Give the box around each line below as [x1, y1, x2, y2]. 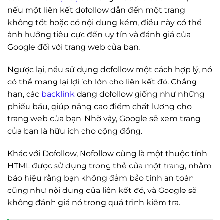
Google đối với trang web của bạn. [7, 42, 140, 52]
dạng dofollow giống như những [75, 89, 205, 99]
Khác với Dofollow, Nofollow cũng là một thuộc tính [7, 148, 207, 158]
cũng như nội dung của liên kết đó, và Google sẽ [7, 185, 197, 195]
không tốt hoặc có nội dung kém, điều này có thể [7, 18, 202, 27]
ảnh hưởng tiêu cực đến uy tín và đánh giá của [7, 30, 191, 40]
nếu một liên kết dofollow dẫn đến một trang [7, 5, 185, 15]
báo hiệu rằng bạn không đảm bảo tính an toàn [7, 173, 194, 183]
